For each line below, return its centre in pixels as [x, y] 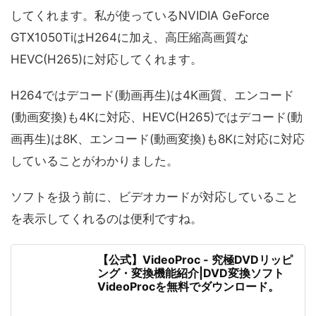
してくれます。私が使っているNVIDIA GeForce [140, 16]
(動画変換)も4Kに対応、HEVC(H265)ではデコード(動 [157, 117]
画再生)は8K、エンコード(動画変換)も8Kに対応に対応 [158, 139]
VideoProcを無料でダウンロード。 [188, 286]
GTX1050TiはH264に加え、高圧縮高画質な [130, 37]
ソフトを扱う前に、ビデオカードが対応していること [154, 197]
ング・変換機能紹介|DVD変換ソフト [191, 273]
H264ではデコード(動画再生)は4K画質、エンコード [152, 95]
